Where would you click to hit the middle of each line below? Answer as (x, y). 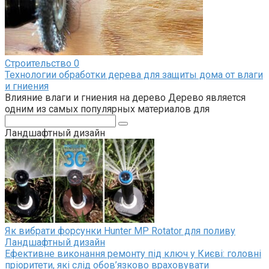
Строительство (38, 63)
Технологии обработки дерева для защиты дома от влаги (134, 74)
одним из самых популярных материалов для (107, 109)
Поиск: (19, 119)
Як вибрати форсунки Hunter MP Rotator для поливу (120, 231)
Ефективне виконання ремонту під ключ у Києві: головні (133, 253)
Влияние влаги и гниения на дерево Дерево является (125, 97)
